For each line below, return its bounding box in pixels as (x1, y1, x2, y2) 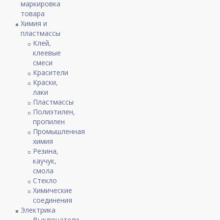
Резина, (33, 146, 59, 156)
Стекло (33, 175, 57, 185)
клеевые (33, 48, 61, 57)
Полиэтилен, (33, 107, 76, 116)
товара (21, 8, 45, 18)
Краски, (33, 77, 58, 87)
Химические (33, 185, 73, 195)
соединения (33, 195, 73, 205)
